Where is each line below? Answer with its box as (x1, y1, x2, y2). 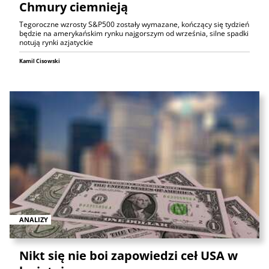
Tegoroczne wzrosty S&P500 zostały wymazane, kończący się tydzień (19, 19, 249, 30)
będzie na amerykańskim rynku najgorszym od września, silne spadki (19, 28, 249, 39)
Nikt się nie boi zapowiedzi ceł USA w (19, 247, 238, 264)
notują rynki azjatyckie (19, 37, 93, 48)
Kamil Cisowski (19, 57, 60, 65)
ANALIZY (19, 214, 48, 224)
